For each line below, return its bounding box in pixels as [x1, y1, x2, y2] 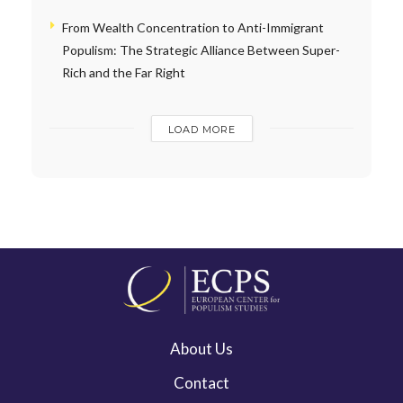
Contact [174, 373, 229, 393]
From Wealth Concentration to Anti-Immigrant [62, 19, 324, 35]
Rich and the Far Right [62, 64, 185, 80]
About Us [170, 339, 233, 359]
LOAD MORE [167, 122, 236, 136]
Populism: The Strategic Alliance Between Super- [62, 41, 340, 58]
